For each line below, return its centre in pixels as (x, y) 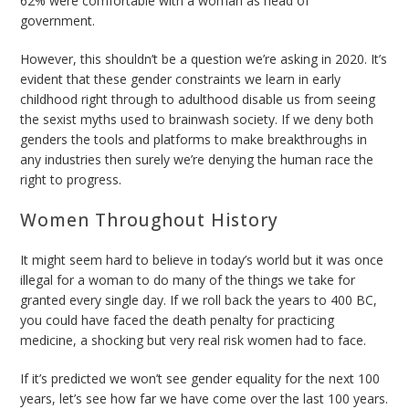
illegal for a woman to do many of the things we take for (188, 279)
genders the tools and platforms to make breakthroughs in (194, 139)
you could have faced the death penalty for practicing (178, 320)
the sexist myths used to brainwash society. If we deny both (197, 119)
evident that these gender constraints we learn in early (181, 79)
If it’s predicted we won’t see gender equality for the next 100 (200, 378)
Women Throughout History (150, 220)
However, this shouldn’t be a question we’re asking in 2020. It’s (204, 58)
